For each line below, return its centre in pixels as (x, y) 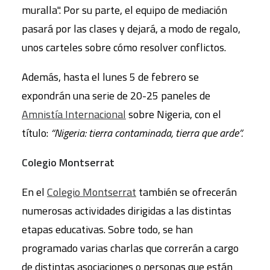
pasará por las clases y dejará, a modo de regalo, (131, 29)
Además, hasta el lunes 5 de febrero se (110, 77)
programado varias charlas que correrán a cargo (130, 248)
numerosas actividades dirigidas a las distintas (127, 211)
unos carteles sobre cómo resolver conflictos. (124, 48)
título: (36, 133)
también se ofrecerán (187, 192)
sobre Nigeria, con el (174, 115)
